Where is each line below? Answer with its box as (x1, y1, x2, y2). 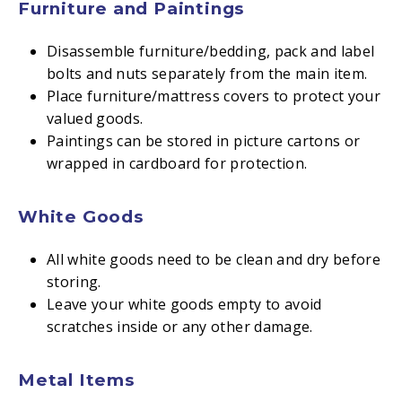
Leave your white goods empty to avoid (46, 294, 322, 314)
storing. (46, 272, 101, 292)
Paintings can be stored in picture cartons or (46, 131, 361, 151)
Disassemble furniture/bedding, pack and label (46, 41, 375, 61)
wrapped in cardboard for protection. (46, 153, 308, 173)
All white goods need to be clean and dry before (46, 249, 380, 269)
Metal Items (18, 370, 135, 390)
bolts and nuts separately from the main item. (46, 64, 368, 83)
